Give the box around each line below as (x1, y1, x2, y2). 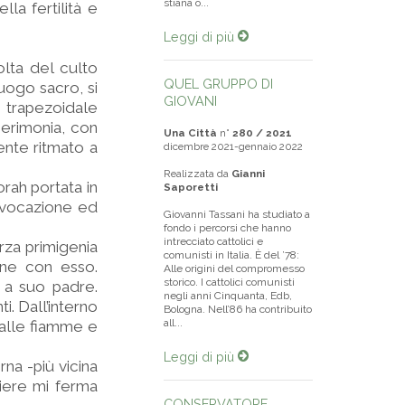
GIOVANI (164, 93, 217, 108)
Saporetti (164, 181, 218, 193)
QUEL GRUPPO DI (164, 76, 273, 91)
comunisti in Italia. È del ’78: (164, 249, 299, 261)
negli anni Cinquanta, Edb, (164, 289, 292, 302)
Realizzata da (164, 167, 231, 180)
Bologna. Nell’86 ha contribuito (164, 303, 312, 316)
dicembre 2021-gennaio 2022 (164, 140, 303, 153)
